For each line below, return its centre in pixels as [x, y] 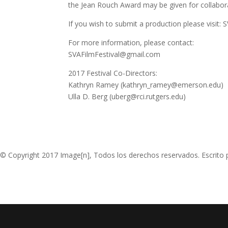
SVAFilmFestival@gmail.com [115, 54]
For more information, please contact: [131, 42]
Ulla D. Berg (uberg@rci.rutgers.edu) [127, 96]
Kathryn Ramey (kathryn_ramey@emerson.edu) [146, 84]
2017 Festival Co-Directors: [113, 73]
